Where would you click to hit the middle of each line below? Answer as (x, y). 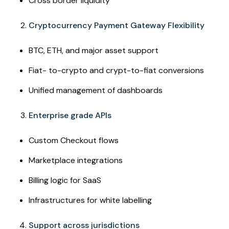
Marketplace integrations (77, 160)
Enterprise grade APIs (70, 115)
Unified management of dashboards (96, 90)
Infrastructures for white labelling (90, 200)
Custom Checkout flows (74, 140)
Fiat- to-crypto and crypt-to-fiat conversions (117, 70)
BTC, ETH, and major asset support (94, 50)
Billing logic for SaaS (65, 180)
